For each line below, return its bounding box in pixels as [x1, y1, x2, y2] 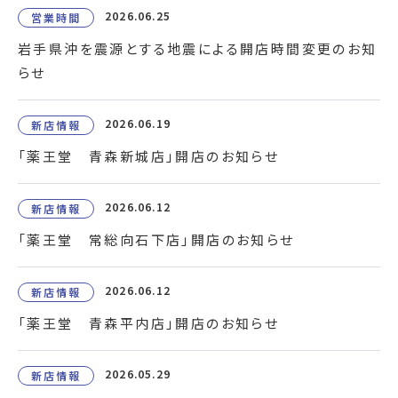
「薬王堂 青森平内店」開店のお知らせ [18, 314, 280, 332]
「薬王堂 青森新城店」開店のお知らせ [18, 147, 280, 165]
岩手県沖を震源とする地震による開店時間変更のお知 [18, 39, 378, 58]
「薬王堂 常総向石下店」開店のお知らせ [18, 230, 295, 249]
